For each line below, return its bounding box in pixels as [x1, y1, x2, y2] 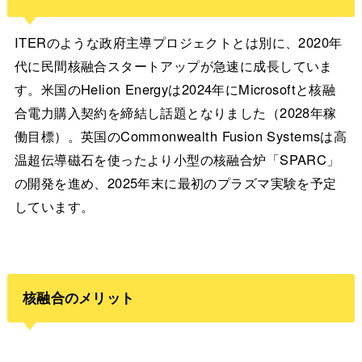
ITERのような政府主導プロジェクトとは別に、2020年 [14, 32, 343, 52]
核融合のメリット [22, 288, 135, 308]
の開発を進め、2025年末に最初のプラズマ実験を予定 [14, 172, 337, 192]
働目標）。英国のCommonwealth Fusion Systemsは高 [14, 125, 347, 145]
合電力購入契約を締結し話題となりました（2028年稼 [14, 102, 337, 122]
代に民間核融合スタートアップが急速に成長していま [14, 55, 333, 75]
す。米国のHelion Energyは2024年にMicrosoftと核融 [14, 78, 336, 99]
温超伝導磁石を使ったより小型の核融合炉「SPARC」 [14, 149, 340, 169]
